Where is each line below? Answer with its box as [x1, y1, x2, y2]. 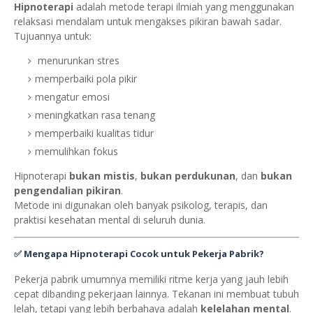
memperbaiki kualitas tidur [35, 126, 154, 140]
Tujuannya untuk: [14, 29, 92, 43]
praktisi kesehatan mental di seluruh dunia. [14, 213, 205, 227]
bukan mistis [69, 169, 135, 183]
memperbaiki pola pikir [35, 72, 137, 86]
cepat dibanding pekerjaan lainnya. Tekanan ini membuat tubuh [14, 287, 299, 301]
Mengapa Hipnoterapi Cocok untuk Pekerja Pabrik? [24, 247, 264, 261]
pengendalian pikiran [14, 184, 121, 198]
